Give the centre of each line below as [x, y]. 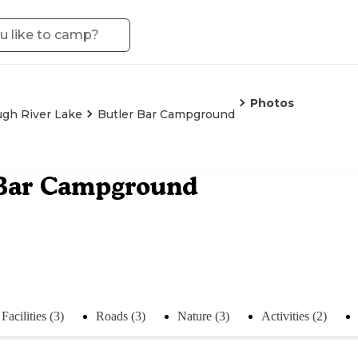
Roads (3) [121, 316]
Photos [272, 103]
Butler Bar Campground [166, 114]
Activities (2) [294, 316]
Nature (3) [203, 316]
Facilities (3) [33, 316]
